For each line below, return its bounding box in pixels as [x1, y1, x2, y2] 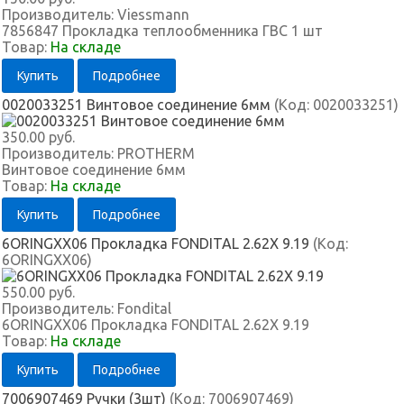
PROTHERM [117, 145, 195, 161]
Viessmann [117, 6, 189, 23]
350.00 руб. [2, 129, 75, 145]
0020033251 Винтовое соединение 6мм [2, 96, 274, 113]
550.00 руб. [2, 284, 75, 300]
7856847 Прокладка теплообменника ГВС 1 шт [2, 23, 323, 39]
